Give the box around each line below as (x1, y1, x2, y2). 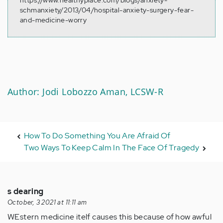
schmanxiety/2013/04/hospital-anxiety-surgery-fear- (20, 5, 194, 14)
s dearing (7, 186, 44, 197)
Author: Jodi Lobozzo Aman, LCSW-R (7, 86, 164, 98)
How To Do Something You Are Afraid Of (23, 130, 171, 141)
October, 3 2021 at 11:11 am (7, 198, 87, 207)
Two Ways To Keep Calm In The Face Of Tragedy (23, 142, 200, 153)
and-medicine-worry (20, 15, 87, 24)
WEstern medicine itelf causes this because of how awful (7, 212, 212, 222)
